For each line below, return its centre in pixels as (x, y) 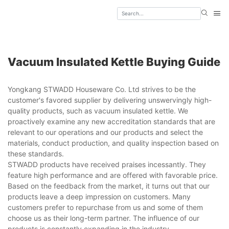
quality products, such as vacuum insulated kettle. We (98, 111)
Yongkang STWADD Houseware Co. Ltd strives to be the (102, 89)
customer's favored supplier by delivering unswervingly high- (110, 100)
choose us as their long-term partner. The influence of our (104, 218)
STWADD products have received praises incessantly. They (107, 165)
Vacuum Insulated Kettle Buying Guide (114, 62)
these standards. (36, 154)
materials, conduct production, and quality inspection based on (113, 143)
